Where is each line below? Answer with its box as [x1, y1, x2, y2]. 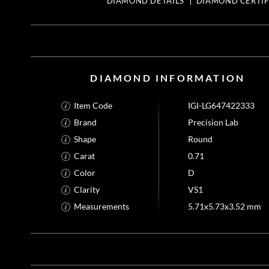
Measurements [74, 201, 130, 212]
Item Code [74, 100, 113, 111]
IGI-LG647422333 [188, 100, 255, 111]
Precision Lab [188, 117, 239, 128]
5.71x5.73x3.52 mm [188, 201, 262, 212]
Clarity [74, 184, 100, 195]
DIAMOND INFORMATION [90, 72, 246, 83]
